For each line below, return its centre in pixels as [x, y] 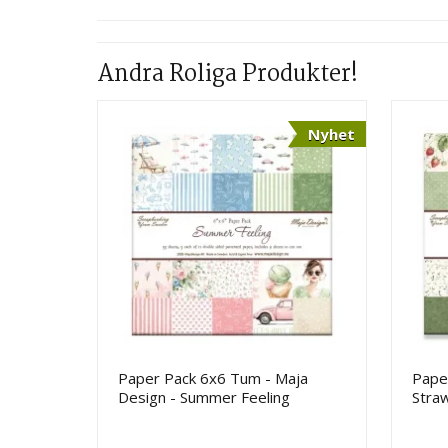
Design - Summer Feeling [204, 396]
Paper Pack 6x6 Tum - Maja [213, 377]
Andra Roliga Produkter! [227, 74]
